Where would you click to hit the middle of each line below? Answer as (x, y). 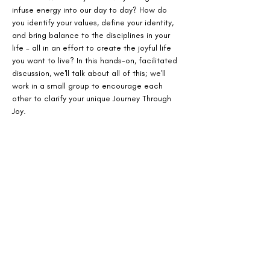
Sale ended (39, 184)
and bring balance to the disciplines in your (92, 35)
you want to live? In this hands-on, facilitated (96, 61)
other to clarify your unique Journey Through (93, 99)
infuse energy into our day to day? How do (91, 10)
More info (30, 243)
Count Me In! (46, 220)
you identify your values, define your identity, (94, 23)
